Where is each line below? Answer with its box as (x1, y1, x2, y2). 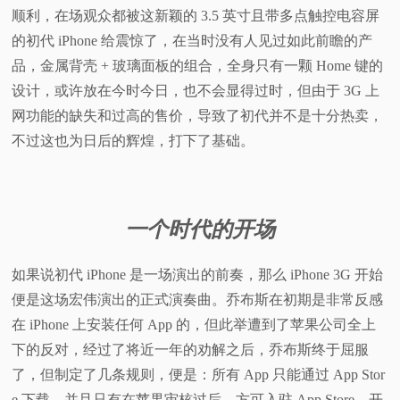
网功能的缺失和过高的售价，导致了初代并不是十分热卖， (12, 108, 384, 124)
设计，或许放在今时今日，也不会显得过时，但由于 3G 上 (12, 83, 380, 99)
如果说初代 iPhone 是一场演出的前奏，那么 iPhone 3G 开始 (12, 267, 384, 283)
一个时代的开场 (125, 218, 275, 242)
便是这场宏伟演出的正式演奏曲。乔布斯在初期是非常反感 (12, 292, 384, 308)
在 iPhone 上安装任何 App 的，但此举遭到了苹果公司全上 (12, 317, 377, 333)
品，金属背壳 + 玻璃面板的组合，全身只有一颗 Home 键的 (12, 58, 384, 74)
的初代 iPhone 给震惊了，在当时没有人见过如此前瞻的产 (12, 33, 373, 49)
